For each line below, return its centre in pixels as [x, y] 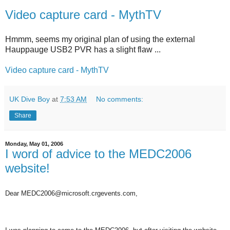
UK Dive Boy [30, 99]
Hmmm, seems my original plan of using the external [100, 40]
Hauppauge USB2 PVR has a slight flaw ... [83, 50]
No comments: [120, 99]
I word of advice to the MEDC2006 [98, 154]
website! [27, 168]
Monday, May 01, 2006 [34, 144]
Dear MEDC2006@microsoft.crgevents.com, [71, 193]
